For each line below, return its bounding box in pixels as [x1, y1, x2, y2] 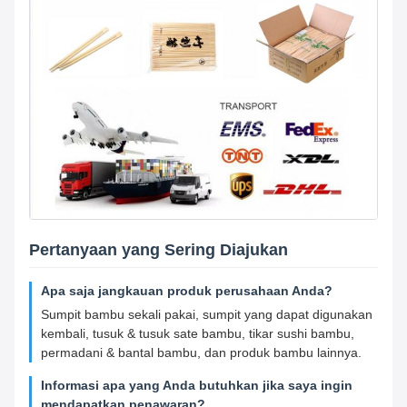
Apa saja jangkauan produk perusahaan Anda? [41, 283, 333, 299]
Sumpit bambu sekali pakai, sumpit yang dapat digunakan [41, 307, 372, 323]
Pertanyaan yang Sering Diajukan [29, 241, 288, 260]
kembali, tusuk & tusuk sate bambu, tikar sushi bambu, [41, 326, 354, 342]
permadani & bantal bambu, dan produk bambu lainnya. [41, 345, 362, 361]
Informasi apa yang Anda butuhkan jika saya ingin [41, 378, 352, 393]
